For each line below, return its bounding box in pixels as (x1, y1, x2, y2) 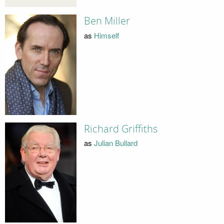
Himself (93, 29, 119, 40)
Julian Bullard (93, 137, 137, 148)
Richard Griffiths (83, 122, 157, 135)
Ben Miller (83, 15, 130, 27)
